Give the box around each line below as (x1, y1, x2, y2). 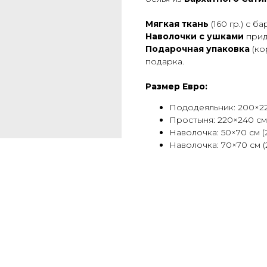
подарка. (145, 55, 184, 67)
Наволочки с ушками (145, 30, 244, 42)
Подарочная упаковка (145, 43, 250, 54)
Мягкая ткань (145, 18, 209, 29)
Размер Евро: (145, 80, 207, 92)
